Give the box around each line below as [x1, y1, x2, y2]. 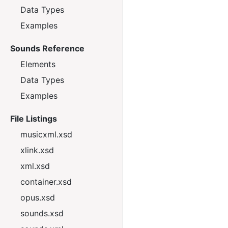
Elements [20, 59, 55, 69]
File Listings [10, 113, 57, 124]
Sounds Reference [10, 43, 84, 53]
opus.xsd [20, 192, 55, 203]
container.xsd [20, 177, 72, 187]
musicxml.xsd [20, 129, 72, 139]
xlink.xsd [20, 145, 54, 155]
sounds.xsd [20, 208, 64, 218]
